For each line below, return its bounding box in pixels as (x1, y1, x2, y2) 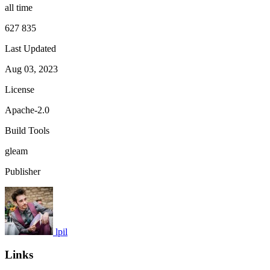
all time (5, 2, 33, 13)
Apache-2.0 (5, 104, 49, 115)
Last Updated (5, 43, 56, 54)
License (5, 84, 34, 95)
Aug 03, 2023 (5, 63, 58, 74)
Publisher (5, 166, 40, 177)
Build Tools (5, 125, 49, 136)
